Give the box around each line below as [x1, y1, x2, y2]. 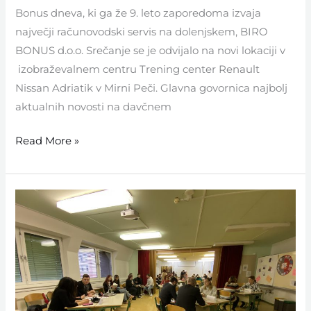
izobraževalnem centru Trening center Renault [15, 63, 260, 76]
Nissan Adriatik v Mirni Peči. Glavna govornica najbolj [15, 82, 288, 95]
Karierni [15, 192, 56, 205]
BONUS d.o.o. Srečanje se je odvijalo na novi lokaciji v [15, 44, 286, 58]
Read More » [15, 134, 80, 147]
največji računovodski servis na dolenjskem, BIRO [15, 26, 269, 39]
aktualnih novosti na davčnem [15, 101, 172, 114]
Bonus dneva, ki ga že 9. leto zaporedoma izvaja [15, 7, 262, 20]
